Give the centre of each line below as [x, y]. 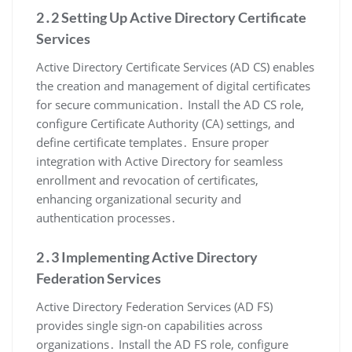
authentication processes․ [106, 217]
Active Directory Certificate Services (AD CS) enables [175, 66]
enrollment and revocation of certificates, [147, 180]
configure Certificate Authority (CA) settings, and [165, 123]
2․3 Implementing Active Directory [147, 257]
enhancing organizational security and [139, 198]
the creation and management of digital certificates [173, 85]
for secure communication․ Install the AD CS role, [170, 104]
